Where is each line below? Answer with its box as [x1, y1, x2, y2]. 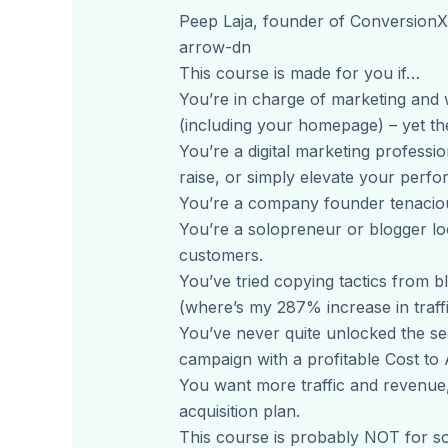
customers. [178, 245, 263, 266]
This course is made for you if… [178, 63, 420, 84]
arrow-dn [178, 37, 251, 58]
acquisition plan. [178, 401, 300, 422]
